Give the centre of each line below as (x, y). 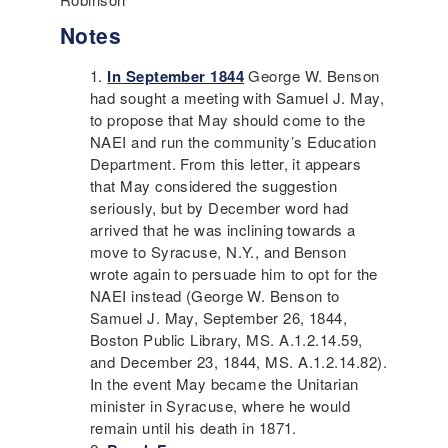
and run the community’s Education (251, 142)
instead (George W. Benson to (233, 296)
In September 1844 (176, 76)
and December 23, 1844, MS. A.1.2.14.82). (238, 362)
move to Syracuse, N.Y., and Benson (218, 252)
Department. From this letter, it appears (225, 164)
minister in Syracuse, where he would (220, 406)
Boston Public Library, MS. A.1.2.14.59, (226, 340)
